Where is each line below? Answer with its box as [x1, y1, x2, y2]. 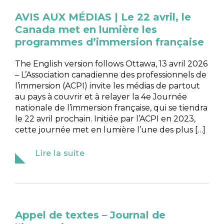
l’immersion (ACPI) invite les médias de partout [15, 80, 200, 90]
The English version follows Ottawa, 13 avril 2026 [15, 58, 208, 68]
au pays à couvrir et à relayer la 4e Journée [15, 91, 187, 101]
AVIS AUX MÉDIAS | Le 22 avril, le [15, 10, 191, 23]
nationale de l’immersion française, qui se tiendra [15, 102, 208, 112]
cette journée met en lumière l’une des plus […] [15, 124, 206, 134]
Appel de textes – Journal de [15, 208, 166, 221]
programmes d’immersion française [15, 35, 204, 48]
